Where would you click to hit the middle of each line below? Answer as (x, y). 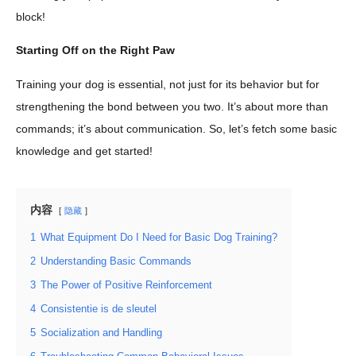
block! (31, 17)
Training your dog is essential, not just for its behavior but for (168, 84)
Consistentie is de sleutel (99, 309)
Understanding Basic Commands (116, 261)
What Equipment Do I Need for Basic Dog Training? (159, 237)
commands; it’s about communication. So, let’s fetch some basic (176, 128)
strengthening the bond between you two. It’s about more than (172, 106)
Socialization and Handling (101, 333)
